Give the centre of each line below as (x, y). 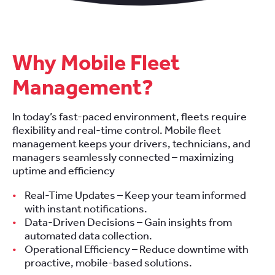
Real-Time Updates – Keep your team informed (135, 195)
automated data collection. (88, 236)
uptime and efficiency (64, 171)
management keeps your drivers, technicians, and (131, 144)
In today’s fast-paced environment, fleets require (130, 117)
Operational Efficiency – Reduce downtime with (137, 249)
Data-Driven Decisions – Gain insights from (128, 222)
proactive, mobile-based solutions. (108, 263)
